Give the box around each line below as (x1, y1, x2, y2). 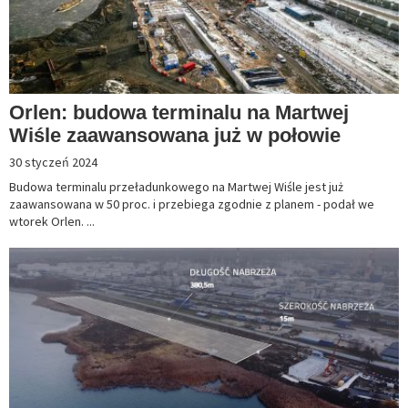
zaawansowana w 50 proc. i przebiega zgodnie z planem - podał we (9, 196, 374, 213)
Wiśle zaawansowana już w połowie (9, 124, 341, 148)
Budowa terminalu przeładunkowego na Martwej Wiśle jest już (9, 178, 343, 196)
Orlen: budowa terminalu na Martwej (9, 101, 349, 125)
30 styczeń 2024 (9, 154, 97, 171)
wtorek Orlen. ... (9, 213, 95, 230)
